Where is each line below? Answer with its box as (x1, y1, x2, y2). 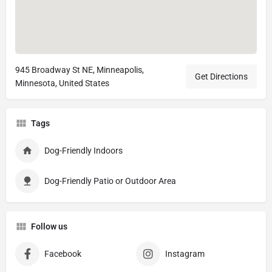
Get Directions (195, 71, 248, 81)
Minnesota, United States (15, 78, 109, 88)
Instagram (165, 248, 205, 259)
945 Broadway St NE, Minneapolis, (15, 64, 144, 75)
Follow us (31, 221, 67, 231)
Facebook (44, 248, 81, 259)
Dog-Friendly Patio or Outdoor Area (44, 175, 176, 186)
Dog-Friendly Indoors (44, 145, 123, 155)
